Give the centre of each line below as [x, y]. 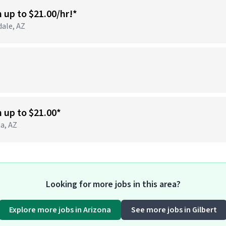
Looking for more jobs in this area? [113, 184]
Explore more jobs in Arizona [60, 210]
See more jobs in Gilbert [174, 210]
